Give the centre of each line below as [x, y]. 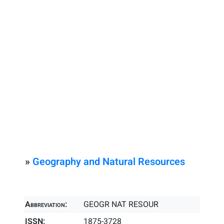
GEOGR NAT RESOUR [121, 204]
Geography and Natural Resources [109, 162]
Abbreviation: [46, 204]
